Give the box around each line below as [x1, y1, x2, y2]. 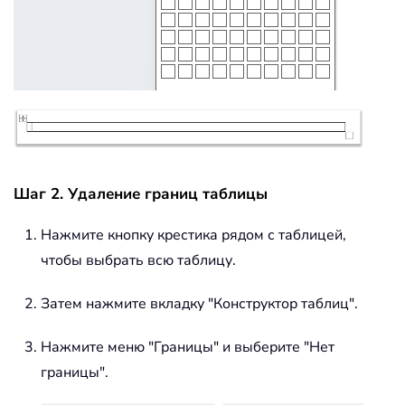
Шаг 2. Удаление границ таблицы [14, 184, 268, 205]
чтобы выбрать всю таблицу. [41, 250, 236, 271]
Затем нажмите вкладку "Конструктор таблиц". [41, 294, 358, 315]
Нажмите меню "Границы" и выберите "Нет [41, 337, 334, 358]
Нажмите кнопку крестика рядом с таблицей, [41, 225, 346, 246]
